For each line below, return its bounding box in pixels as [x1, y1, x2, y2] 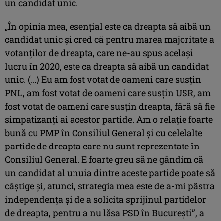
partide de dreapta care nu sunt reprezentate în [5, 140, 200, 152]
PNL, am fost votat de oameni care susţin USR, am [5, 86, 211, 99]
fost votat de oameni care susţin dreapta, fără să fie [5, 100, 215, 112]
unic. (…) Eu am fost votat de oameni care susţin [5, 73, 201, 85]
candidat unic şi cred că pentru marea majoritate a [5, 33, 214, 45]
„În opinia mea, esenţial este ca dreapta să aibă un [5, 20, 211, 32]
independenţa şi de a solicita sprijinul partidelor [5, 193, 206, 205]
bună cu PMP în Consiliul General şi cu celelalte [5, 126, 202, 139]
